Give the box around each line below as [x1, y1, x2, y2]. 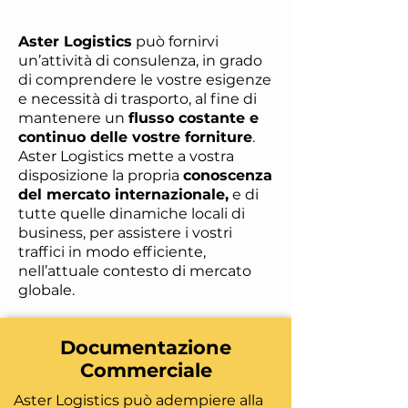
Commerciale [79, 359, 212, 382]
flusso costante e [128, 109, 259, 127]
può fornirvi [132, 33, 219, 50]
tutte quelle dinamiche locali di [18, 205, 245, 222]
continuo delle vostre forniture [18, 128, 252, 146]
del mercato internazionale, [18, 186, 229, 203]
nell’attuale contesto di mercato [18, 262, 251, 280]
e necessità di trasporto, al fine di [18, 90, 257, 107]
